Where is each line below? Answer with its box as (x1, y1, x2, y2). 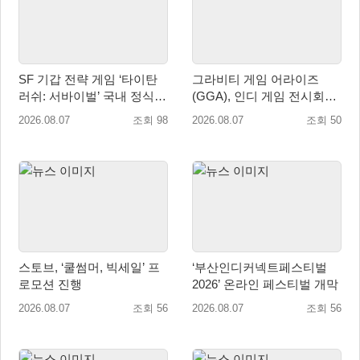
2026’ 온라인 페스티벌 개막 (192, 276, 338, 291)
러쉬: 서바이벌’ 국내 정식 (18, 89, 154, 104)
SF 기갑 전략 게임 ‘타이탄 (18, 72, 157, 87)
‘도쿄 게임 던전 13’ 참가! (192, 106, 322, 121)
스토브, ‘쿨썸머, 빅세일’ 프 (18, 260, 61, 274)
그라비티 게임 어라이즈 (192, 72, 319, 87)
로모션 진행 (18, 276, 82, 291)
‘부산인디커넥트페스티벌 (192, 260, 327, 274)
